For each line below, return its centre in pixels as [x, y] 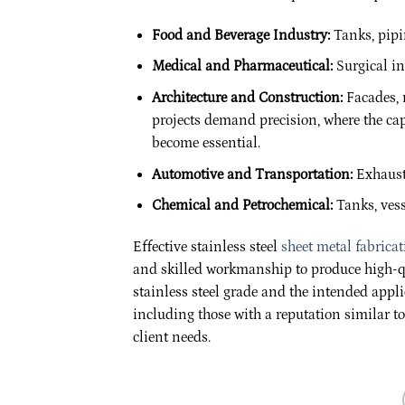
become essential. [206, 142]
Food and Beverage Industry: [240, 35]
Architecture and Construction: [247, 97]
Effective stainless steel [207, 246]
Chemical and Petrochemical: [242, 206]
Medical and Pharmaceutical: [242, 66]
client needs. [172, 337]
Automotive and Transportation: [252, 174]
